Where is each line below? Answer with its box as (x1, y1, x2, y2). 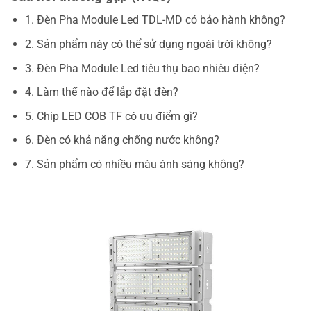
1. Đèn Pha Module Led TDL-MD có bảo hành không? (24, 13, 285, 27)
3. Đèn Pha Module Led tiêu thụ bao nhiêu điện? (24, 61, 260, 75)
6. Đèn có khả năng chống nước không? (24, 133, 219, 147)
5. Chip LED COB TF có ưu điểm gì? (24, 109, 198, 123)
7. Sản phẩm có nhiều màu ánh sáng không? (24, 158, 244, 171)
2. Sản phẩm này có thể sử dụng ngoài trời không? (24, 37, 272, 51)
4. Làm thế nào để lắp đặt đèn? (24, 85, 178, 99)
